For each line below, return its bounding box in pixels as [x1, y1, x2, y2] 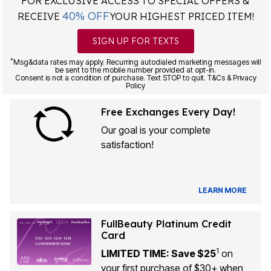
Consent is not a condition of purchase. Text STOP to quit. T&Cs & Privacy [15, 73, 256, 82]
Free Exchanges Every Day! [100, 106, 235, 118]
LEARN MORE [198, 185, 247, 195]
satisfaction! [100, 139, 154, 151]
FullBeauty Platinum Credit [100, 218, 232, 230]
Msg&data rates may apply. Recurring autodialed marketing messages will [13, 57, 261, 67]
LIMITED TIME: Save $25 [100, 247, 216, 260]
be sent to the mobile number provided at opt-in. [55, 65, 216, 74]
